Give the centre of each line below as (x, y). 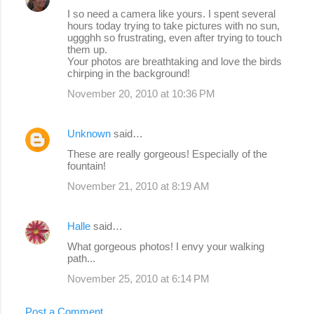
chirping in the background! (129, 74)
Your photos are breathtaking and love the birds (175, 62)
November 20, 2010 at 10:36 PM (141, 94)
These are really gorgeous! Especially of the (167, 154)
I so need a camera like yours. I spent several (171, 14)
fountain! (87, 166)
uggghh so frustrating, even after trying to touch (175, 38)
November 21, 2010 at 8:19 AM (138, 186)
